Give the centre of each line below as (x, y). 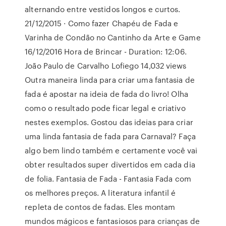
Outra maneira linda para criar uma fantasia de (110, 80)
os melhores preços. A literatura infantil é (100, 193)
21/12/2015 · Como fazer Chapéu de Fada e (102, 23)
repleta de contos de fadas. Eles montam (100, 207)
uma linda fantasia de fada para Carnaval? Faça (110, 136)
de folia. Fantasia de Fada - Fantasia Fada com (108, 179)
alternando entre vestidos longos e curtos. (103, 9)
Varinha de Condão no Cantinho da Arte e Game (113, 37)
